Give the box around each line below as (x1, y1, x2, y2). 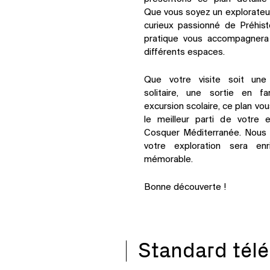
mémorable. (144, 155, 193, 165)
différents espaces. (144, 48, 225, 58)
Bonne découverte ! (144, 183, 226, 193)
